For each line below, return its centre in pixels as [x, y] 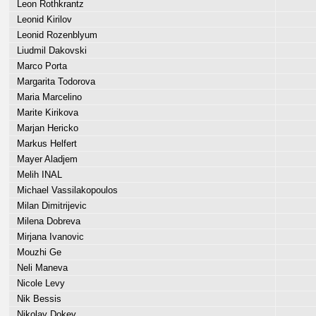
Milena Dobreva [46, 221]
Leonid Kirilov [42, 19]
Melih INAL [37, 175]
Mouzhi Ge [36, 252]
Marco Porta [39, 66]
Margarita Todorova [53, 81]
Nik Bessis [36, 299]
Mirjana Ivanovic [48, 237]
